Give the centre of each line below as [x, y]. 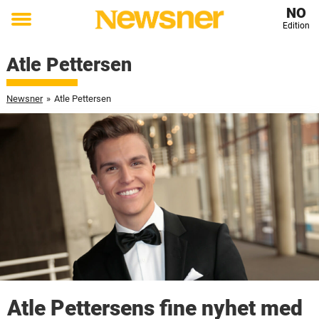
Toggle [31, 29]
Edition [296, 26]
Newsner [24, 99]
